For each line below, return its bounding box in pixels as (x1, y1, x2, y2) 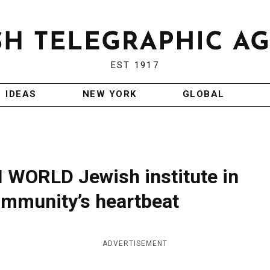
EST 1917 (110, 60, 159, 71)
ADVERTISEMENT (102, 239, 168, 248)
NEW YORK (82, 89, 137, 100)
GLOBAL (182, 89, 225, 100)
